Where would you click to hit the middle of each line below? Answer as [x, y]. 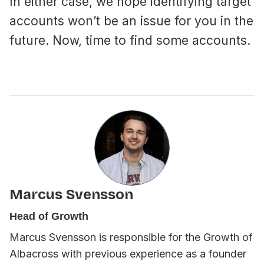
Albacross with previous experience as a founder [128, 254]
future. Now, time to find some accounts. [130, 41]
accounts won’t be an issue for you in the [131, 21]
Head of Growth [49, 217]
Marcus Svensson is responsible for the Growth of [131, 237]
